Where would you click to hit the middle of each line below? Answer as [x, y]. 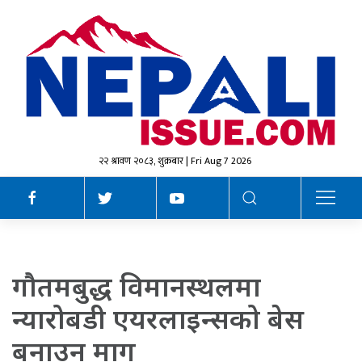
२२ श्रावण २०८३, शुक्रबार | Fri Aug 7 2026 [175, 161]
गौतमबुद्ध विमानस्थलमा [137, 286]
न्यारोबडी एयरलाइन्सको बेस [158, 319]
